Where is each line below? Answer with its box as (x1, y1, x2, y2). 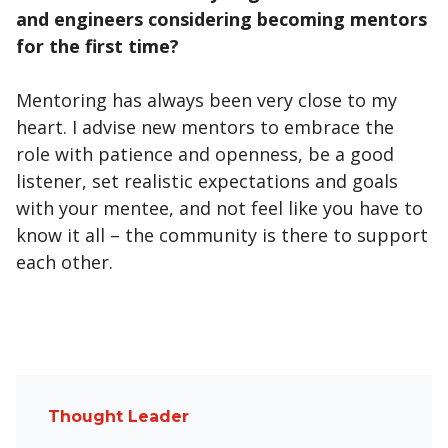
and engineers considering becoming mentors (16, 7, 427, 32)
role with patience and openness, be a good (16, 142, 394, 167)
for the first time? (16, 34, 179, 59)
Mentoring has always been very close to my (16, 88, 397, 113)
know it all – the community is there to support (16, 223, 428, 248)
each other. (16, 250, 118, 275)
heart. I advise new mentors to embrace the (16, 115, 394, 140)
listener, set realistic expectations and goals (16, 169, 398, 194)
